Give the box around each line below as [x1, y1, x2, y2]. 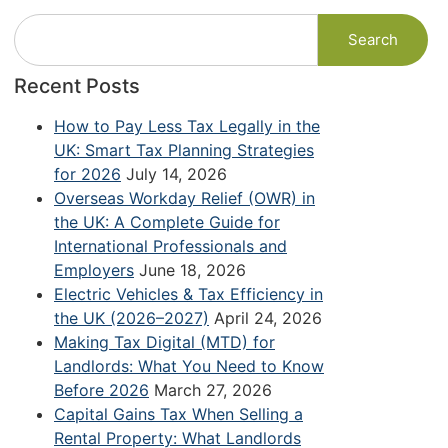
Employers [54, 259, 134, 280]
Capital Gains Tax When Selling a [54, 403, 303, 424]
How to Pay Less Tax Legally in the [54, 115, 320, 136]
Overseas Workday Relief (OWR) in [54, 187, 315, 208]
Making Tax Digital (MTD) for [54, 331, 275, 352]
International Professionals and [54, 235, 287, 256]
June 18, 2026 [139, 259, 246, 280]
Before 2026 [54, 379, 149, 400]
